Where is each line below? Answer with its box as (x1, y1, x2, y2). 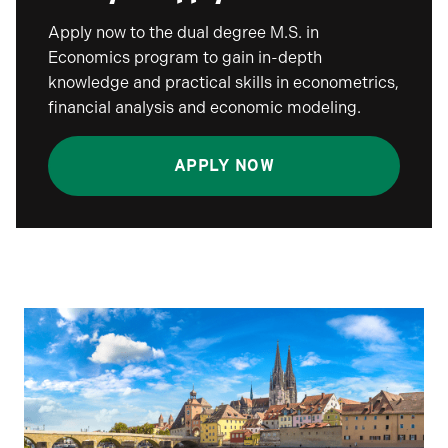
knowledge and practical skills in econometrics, (48, 73, 399, 92)
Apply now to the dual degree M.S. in (48, 23, 319, 42)
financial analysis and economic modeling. (48, 98, 361, 117)
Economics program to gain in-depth (48, 48, 322, 67)
